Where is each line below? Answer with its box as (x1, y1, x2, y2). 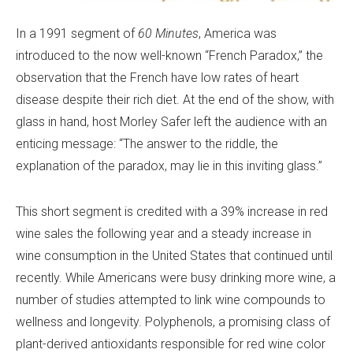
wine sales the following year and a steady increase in (16, 226, 311, 242)
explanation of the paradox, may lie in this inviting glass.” (16, 158, 322, 174)
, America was (199, 26, 277, 42)
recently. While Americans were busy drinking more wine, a (16, 270, 336, 286)
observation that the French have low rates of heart (16, 70, 299, 86)
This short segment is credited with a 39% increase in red (16, 204, 328, 220)
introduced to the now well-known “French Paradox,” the (16, 48, 323, 64)
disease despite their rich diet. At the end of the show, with (16, 92, 334, 108)
